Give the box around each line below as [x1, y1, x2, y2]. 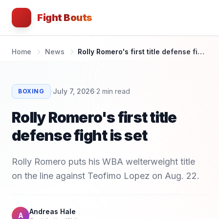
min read [100, 87, 130, 95]
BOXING [18, 88, 44, 95]
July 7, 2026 [52, 87, 94, 95]
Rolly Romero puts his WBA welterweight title [12, 156, 195, 167]
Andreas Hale [29, 207, 76, 216]
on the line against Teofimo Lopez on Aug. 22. [12, 171, 199, 181]
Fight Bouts [37, 12, 92, 23]
